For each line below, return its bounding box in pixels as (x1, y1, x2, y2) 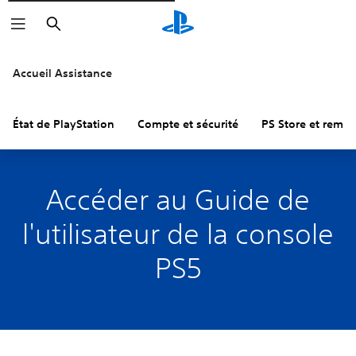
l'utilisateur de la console (22, 218, 334, 250)
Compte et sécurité (137, 117, 238, 131)
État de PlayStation (13, 117, 114, 131)
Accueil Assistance (13, 66, 112, 80)
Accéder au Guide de (46, 184, 310, 215)
